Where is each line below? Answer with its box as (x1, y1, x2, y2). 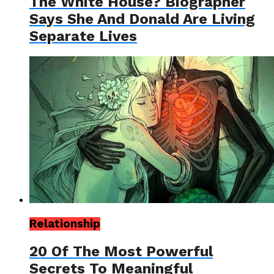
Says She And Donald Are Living (29, 10, 255, 28)
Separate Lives (29, 27, 137, 45)
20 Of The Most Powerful (29, 243, 213, 261)
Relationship (29, 217, 100, 231)
